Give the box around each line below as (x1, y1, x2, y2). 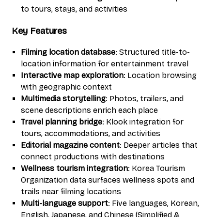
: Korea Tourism (128, 164, 186, 173)
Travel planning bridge (21, 117, 103, 127)
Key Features (12, 25, 67, 36)
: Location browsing (124, 71, 197, 80)
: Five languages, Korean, (108, 199, 200, 208)
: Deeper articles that (120, 140, 198, 150)
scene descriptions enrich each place (21, 106, 158, 115)
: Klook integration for (102, 117, 184, 127)
